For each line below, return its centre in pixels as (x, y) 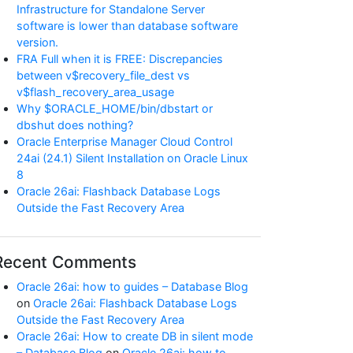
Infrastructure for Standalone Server (111, 9)
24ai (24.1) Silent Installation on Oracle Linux (132, 158)
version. (37, 42)
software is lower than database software (127, 26)
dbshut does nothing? (75, 125)
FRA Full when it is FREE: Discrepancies (120, 59)
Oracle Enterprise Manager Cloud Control (124, 141)
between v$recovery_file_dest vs (103, 75)
